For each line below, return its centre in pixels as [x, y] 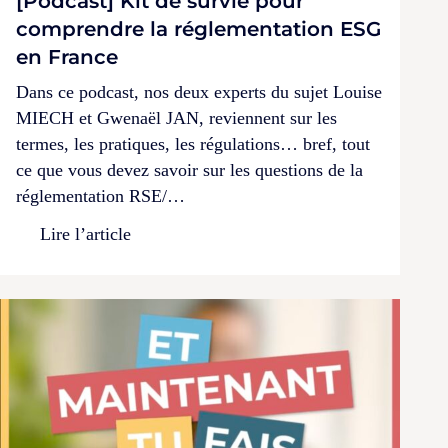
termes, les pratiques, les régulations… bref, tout [193, 143]
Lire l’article [85, 233]
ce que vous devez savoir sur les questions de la [189, 169]
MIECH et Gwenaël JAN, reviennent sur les [176, 117]
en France [67, 56]
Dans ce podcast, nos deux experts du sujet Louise [199, 91]
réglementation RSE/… [100, 195]
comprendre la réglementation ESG [198, 28]
